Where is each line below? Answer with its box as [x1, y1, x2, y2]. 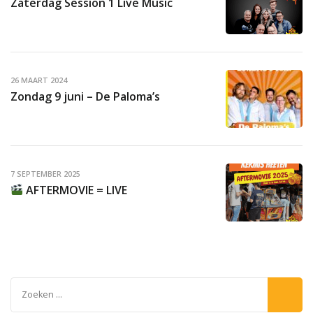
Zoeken [10, 278, 50, 294]
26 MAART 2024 [10, 75, 67, 86]
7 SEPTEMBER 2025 [10, 169, 80, 180]
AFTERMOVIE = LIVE [23, 182, 128, 198]
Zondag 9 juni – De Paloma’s [10, 88, 160, 104]
